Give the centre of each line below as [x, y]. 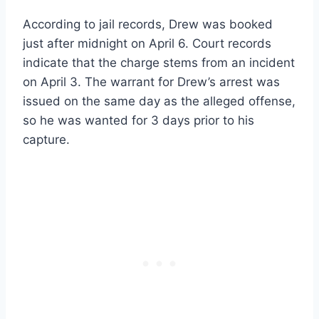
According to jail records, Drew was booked [148, 24]
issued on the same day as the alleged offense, [159, 101]
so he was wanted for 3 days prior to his [138, 120]
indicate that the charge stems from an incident [159, 62]
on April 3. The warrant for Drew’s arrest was [151, 82]
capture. [46, 139]
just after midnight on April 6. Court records [147, 43]
